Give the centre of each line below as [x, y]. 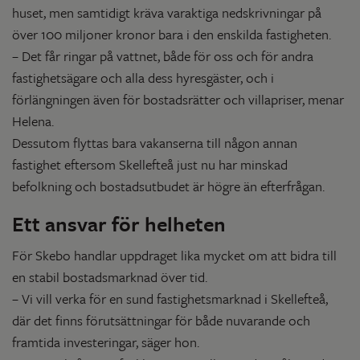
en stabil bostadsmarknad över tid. [110, 276]
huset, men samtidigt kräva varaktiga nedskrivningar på [167, 12]
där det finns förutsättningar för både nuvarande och [161, 320]
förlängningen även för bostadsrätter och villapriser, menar [178, 99]
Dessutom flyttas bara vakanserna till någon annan [155, 142]
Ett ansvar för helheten [119, 223]
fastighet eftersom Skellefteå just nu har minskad [150, 164]
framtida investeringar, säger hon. [106, 342]
